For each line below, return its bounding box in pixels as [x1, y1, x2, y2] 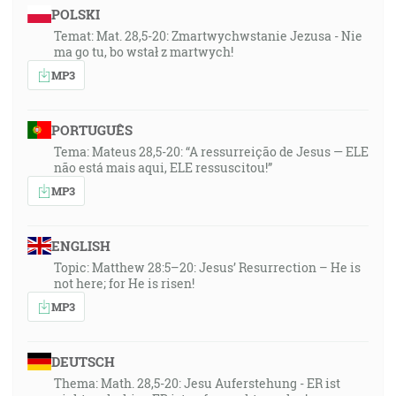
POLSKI [50, 5, 100, 23]
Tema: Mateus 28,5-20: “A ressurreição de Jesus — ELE [54, 143, 369, 160]
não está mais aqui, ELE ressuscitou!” [54, 159, 272, 176]
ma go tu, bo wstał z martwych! [54, 43, 233, 60]
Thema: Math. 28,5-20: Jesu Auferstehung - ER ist [54, 375, 340, 392]
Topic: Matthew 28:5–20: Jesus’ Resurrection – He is [54, 259, 361, 276]
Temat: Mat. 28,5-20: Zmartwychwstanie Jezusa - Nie [54, 27, 362, 44]
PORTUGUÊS [50, 121, 133, 139]
